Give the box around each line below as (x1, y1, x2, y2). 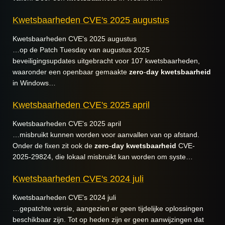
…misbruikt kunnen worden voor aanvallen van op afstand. (13, 131, 199, 139)
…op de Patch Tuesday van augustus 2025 (13, 46, 150, 54)
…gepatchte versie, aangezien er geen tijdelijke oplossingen (13, 204, 203, 212)
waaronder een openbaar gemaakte (13, 68, 129, 76)
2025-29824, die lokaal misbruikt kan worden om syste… (13, 153, 193, 161)
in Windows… (13, 79, 56, 87)
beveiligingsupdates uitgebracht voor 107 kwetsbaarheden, (13, 57, 200, 65)
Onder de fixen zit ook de (13, 142, 94, 150)
